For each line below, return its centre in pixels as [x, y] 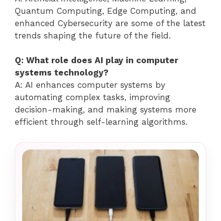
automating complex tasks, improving [92, 97]
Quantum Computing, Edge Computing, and [106, 11]
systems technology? [62, 73]
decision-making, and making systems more [106, 110]
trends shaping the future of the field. [93, 35]
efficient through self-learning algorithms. [101, 122]
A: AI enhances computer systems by [90, 85]
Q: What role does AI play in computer [96, 60]
